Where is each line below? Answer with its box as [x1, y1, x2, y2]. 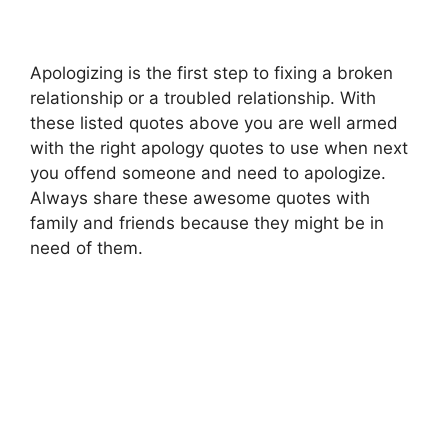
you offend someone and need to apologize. [30, 162, 386, 183]
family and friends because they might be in [30, 212, 384, 233]
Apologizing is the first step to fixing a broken [30, 62, 393, 83]
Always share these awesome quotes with [30, 187, 370, 208]
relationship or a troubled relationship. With [30, 87, 376, 108]
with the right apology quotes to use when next [30, 137, 408, 158]
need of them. [30, 237, 143, 258]
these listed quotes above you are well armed [30, 112, 398, 133]
